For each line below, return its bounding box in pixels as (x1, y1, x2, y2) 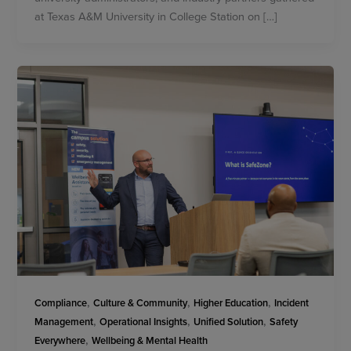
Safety (270, 314, 299, 330)
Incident (274, 295, 309, 311)
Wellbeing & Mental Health (92, 333, 208, 349)
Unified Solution (194, 314, 264, 330)
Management (34, 314, 94, 330)
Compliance (34, 295, 88, 311)
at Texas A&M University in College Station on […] (34, 7, 278, 24)
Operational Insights (100, 314, 188, 330)
